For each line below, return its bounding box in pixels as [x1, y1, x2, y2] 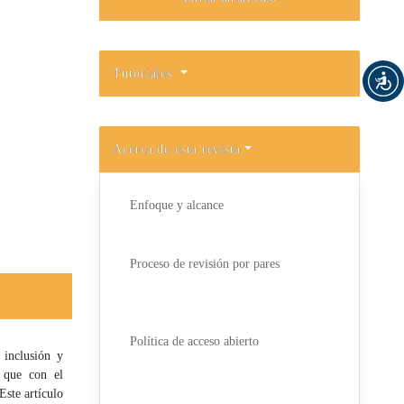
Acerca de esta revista [113, 142, 241, 156]
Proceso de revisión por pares [129, 257, 280, 271]
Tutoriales [113, 66, 178, 80]
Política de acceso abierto [129, 335, 259, 349]
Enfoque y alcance [129, 198, 224, 213]
